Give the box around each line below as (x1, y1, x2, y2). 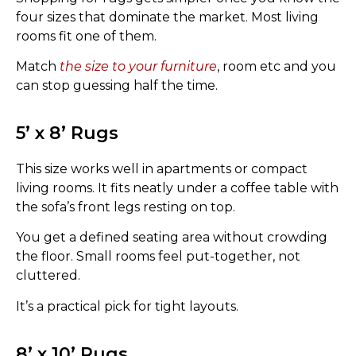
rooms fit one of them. (16, 28, 157, 44)
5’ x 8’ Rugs (16, 122, 118, 144)
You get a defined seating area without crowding (16, 230, 327, 246)
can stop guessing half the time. (16, 78, 218, 93)
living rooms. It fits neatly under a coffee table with (16, 180, 339, 195)
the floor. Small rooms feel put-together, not (16, 249, 300, 265)
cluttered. (16, 268, 80, 284)
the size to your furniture (60, 59, 217, 74)
